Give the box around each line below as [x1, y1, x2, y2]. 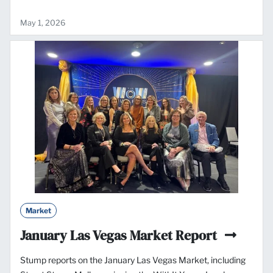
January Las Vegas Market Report [20, 225, 220, 244]
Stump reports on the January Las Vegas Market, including [20, 254, 246, 265]
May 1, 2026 [20, 18, 65, 27]
